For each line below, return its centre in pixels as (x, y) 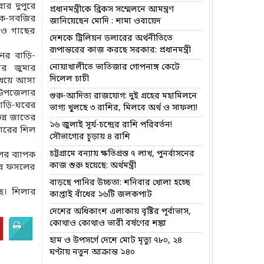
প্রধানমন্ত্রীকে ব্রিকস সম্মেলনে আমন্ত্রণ (111, 10)
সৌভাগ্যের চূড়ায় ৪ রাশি (90, 137)
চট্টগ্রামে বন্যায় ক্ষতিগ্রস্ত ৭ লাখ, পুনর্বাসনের (122, 154)
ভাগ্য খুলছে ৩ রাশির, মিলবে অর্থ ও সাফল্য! (123, 108)
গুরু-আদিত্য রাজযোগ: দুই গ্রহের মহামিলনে (123, 96)
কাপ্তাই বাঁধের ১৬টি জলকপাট (100, 195)
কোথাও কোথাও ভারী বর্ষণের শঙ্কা (108, 224)
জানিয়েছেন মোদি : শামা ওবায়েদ (105, 22)
